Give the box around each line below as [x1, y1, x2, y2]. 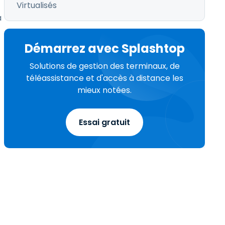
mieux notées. [77, 84, 132, 96]
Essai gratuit [79, 117, 130, 128]
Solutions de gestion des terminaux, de [29, 60, 180, 72]
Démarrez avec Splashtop [24, 40, 185, 57]
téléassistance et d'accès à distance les [26, 72, 183, 84]
